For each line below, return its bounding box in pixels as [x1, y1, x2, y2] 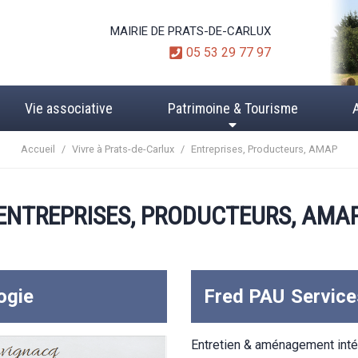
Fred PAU [204, 284, 284, 308]
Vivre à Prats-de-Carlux [72, 143, 174, 156]
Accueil [21, 143, 55, 156]
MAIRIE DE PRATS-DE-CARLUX [110, 24, 271, 38]
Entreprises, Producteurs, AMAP [191, 143, 337, 156]
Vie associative [25, 100, 113, 117]
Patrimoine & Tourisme [167, 100, 298, 117]
